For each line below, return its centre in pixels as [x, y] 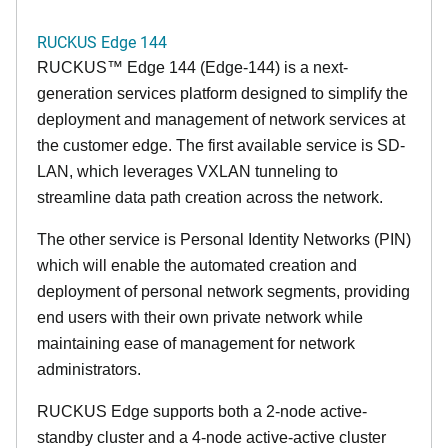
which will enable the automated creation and [197, 265]
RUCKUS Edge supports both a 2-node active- [202, 411]
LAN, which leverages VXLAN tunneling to [187, 171]
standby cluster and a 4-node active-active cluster [211, 437]
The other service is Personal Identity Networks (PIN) [224, 239]
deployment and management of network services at [221, 119]
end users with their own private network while [200, 317]
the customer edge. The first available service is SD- [221, 145]
